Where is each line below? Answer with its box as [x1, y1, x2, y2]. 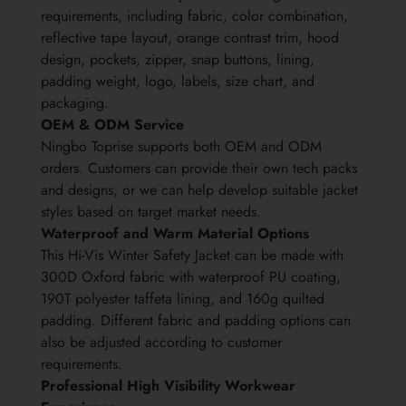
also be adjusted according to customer [41, 332, 282, 353]
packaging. [41, 92, 109, 114]
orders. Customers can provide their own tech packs [41, 158, 357, 179]
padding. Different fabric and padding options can [41, 310, 351, 332]
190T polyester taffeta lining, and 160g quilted [41, 288, 324, 310]
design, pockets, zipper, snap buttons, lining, [41, 49, 314, 71]
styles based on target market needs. [41, 201, 261, 223]
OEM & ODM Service [41, 114, 184, 136]
